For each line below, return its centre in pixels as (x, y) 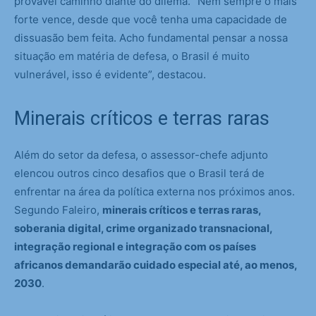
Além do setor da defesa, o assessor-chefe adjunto (141, 155)
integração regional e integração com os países (135, 247)
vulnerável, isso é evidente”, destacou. (110, 75)
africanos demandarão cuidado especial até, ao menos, (156, 265)
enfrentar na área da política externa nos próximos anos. (154, 192)
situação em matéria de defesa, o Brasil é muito (132, 56)
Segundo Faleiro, (58, 210)
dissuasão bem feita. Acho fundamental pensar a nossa (151, 38)
